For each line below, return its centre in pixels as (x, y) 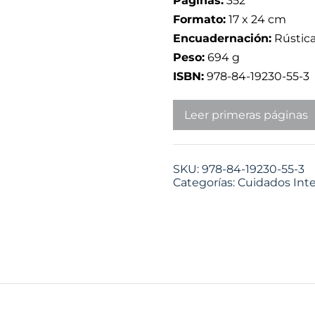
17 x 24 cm (256, 19)
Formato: (199, 19)
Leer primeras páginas (246, 115)
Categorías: (205, 182)
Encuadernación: (222, 38)
